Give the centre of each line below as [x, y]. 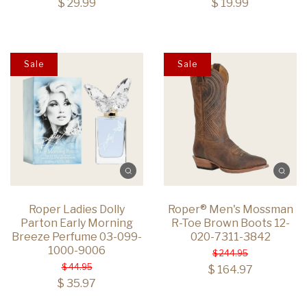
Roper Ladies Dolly [77, 210]
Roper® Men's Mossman [230, 210]
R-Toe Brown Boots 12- [230, 223]
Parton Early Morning [77, 223]
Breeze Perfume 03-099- [77, 237]
